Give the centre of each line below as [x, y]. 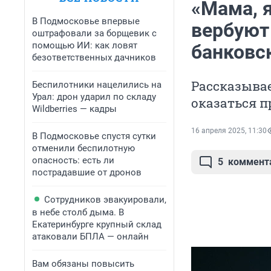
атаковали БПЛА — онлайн [90, 237]
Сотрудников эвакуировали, [105, 200]
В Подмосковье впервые [86, 21]
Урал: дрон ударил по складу [94, 97]
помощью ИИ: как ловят [85, 45]
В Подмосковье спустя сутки [94, 136]
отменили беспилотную [83, 148]
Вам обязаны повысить [83, 264]
